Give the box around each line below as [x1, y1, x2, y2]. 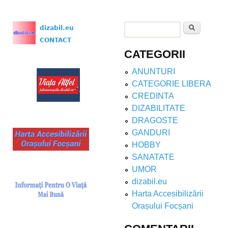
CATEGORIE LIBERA [132, 79, 211, 89]
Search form [124, 33, 195, 47]
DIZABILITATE [132, 104, 185, 113]
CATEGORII [124, 48, 185, 61]
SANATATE [132, 153, 175, 162]
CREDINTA [132, 92, 174, 101]
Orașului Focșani [132, 202, 193, 211]
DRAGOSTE [132, 116, 178, 125]
